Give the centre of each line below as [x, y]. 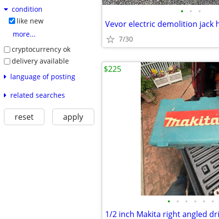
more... [24, 34]
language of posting [43, 76]
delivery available [40, 61]
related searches [37, 95]
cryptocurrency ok [41, 49]
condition [27, 9]
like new [30, 21]
